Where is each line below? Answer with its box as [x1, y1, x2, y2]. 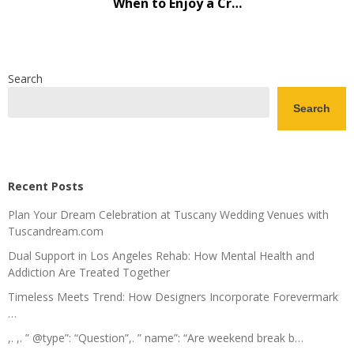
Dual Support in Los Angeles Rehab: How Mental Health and [8, 247, 314, 263]
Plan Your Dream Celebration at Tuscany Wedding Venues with [8, 206, 329, 222]
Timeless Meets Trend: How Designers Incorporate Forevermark [8, 288, 338, 304]
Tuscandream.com [8, 223, 104, 239]
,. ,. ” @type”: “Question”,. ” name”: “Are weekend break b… [8, 330, 303, 345]
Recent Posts [8, 178, 84, 194]
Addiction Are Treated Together [8, 264, 170, 280]
